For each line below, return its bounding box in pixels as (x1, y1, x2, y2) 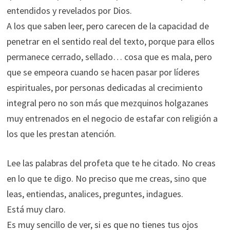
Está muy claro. (6, 203, 66, 215)
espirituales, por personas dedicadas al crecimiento (6, 82, 203, 93)
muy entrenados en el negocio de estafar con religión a (6, 112, 218, 124)
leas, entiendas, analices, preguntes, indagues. (6, 188, 183, 200)
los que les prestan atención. (6, 128, 116, 140)
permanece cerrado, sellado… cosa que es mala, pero (6, 51, 212, 63)
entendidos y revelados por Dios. (6, 5, 132, 16)
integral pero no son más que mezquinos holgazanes (6, 97, 208, 109)
